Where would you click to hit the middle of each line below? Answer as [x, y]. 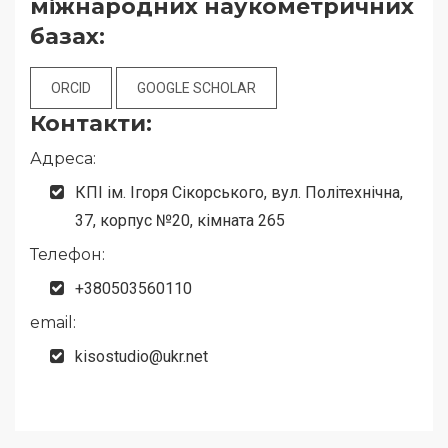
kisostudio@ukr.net [141, 357]
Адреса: [63, 159]
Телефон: [67, 255]
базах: [67, 37]
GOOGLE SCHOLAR [196, 88]
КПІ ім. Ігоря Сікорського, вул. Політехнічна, [239, 193]
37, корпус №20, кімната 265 [180, 221]
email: [53, 323]
